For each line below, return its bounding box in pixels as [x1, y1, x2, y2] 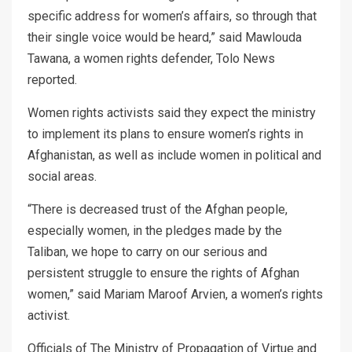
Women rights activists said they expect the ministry [27, 104, 316, 120]
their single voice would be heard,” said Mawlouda [27, 29, 302, 45]
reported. [27, 71, 77, 87]
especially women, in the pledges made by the [27, 222, 282, 238]
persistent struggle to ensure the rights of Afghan [27, 265, 299, 280]
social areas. [27, 168, 97, 184]
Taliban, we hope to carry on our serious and [27, 244, 267, 259]
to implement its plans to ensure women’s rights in [27, 126, 303, 141]
